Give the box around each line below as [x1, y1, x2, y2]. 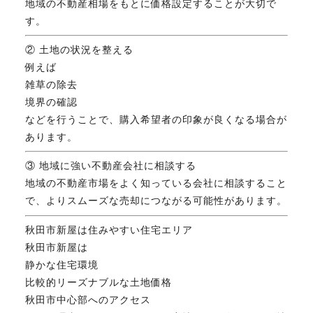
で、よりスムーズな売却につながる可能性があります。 [24, 195, 287, 207]
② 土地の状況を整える [24, 43, 133, 55]
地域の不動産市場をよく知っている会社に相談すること [24, 177, 287, 189]
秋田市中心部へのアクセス [24, 293, 151, 305]
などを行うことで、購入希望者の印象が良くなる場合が [24, 113, 287, 125]
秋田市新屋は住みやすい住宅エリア [24, 224, 193, 235]
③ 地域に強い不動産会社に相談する [24, 160, 196, 172]
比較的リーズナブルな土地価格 [24, 276, 172, 288]
